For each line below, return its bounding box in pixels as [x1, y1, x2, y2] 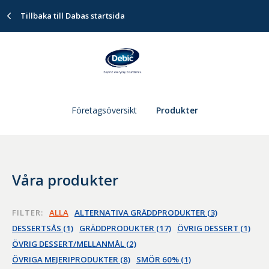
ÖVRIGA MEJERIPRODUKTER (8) [12, 253, 130, 265]
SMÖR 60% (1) [136, 253, 191, 265]
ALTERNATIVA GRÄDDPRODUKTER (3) [74, 207, 217, 218]
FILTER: [12, 207, 43, 218]
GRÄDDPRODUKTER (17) [79, 222, 171, 234]
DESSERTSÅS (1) [12, 222, 73, 234]
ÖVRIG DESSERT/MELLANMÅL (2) [12, 238, 136, 249]
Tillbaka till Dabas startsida [20, 10, 125, 21]
